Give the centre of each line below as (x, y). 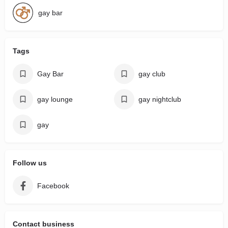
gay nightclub (160, 99)
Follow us (30, 163)
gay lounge (55, 99)
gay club (152, 74)
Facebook (53, 186)
